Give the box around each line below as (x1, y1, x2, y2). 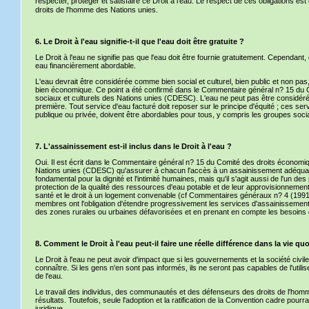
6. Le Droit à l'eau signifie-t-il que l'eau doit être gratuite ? (35, 37, 244, 46)
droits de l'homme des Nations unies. (35, 6, 158, 14)
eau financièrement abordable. (35, 61, 136, 70)
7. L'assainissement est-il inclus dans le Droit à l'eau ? (35, 142, 232, 150)
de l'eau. (35, 272, 63, 280)
